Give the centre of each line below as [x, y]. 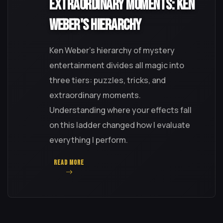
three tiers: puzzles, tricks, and [108, 80]
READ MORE [69, 162]
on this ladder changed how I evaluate [120, 125]
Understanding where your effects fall [120, 110]
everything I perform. [89, 140]
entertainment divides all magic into [117, 65]
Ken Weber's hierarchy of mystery [112, 50]
